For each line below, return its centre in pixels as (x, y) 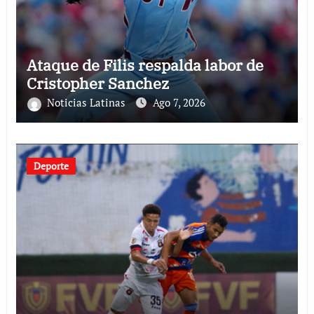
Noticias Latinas (87, 103)
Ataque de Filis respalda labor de (145, 65)
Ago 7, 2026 (179, 103)
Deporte (51, 166)
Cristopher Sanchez (97, 83)
